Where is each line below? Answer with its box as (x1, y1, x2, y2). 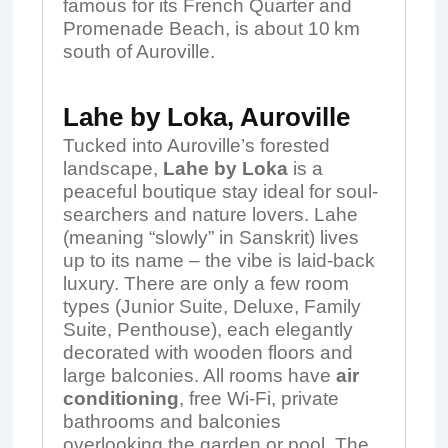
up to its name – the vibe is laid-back (62, 250, 375, 271)
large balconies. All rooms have (62, 365, 336, 386)
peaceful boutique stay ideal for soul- (62, 181, 378, 202)
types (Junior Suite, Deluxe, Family (62, 296, 361, 317)
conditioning (62, 388, 179, 409)
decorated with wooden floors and (62, 342, 353, 363)
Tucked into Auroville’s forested (62, 135, 330, 156)
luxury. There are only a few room (62, 273, 349, 294)
